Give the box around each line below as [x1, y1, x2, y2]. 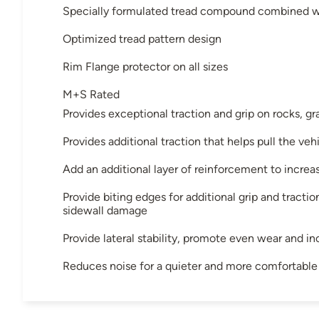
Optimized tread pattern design [63, 32, 221, 46]
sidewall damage [63, 204, 147, 218]
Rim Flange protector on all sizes [63, 60, 228, 74]
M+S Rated [63, 88, 120, 102]
